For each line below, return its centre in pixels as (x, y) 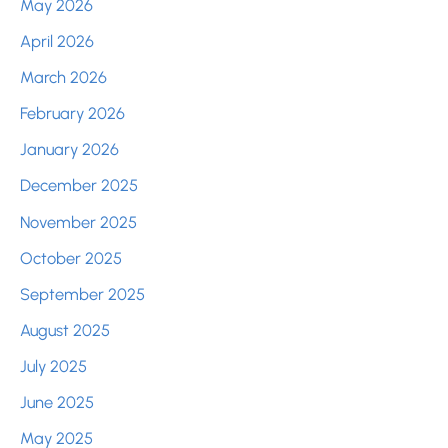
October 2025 (71, 257)
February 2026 (72, 113)
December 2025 (79, 185)
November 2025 (78, 221)
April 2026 (57, 41)
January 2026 (69, 149)
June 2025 (57, 402)
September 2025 (82, 293)
